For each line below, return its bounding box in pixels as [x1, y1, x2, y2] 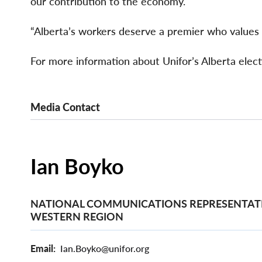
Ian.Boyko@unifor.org [60, 242, 149, 254]
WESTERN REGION [30, 209, 123, 223]
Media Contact [30, 101, 100, 114]
